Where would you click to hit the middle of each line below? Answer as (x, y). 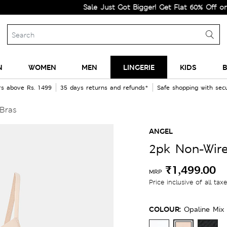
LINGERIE (139, 67)
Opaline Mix (204, 209)
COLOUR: (165, 209)
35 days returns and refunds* (104, 88)
